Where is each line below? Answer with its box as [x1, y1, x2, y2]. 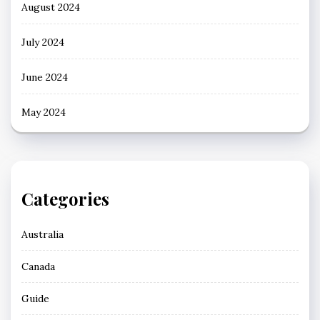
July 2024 [21, 36, 64, 49]
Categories [21, 187, 109, 211]
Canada [21, 260, 55, 274]
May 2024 [21, 106, 66, 119]
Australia [21, 228, 64, 241]
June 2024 [21, 71, 68, 84]
